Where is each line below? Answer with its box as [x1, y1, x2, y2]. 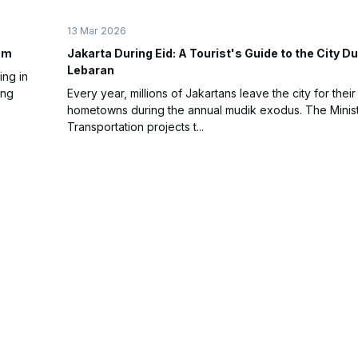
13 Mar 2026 [67, 24, 126, 37]
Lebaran [67, 62, 114, 77]
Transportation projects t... [67, 119, 204, 133]
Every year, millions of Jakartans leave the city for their [67, 86, 356, 100]
